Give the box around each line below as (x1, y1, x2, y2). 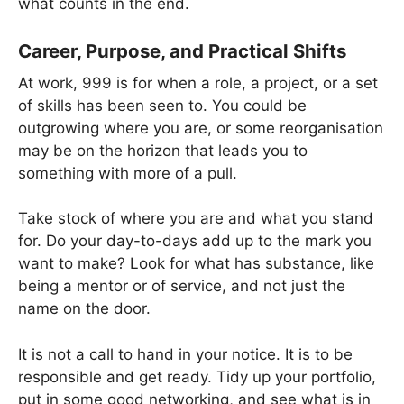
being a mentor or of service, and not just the (18, 277, 345, 296)
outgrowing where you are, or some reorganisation (18, 118, 383, 137)
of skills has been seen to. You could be (18, 96, 307, 115)
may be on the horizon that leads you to (18, 141, 308, 160)
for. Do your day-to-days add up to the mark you (18, 232, 372, 251)
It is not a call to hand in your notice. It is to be (18, 344, 353, 363)
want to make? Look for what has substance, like (18, 254, 374, 273)
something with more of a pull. (18, 163, 237, 182)
